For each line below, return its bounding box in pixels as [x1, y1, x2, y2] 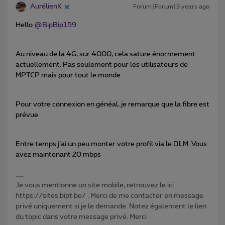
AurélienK [30, 3, 62, 11]
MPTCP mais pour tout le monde [16, 72, 121, 79]
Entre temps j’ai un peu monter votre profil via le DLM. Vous [16, 141, 207, 148]
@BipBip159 [34, 22, 76, 29]
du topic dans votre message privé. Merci [16, 213, 147, 221]
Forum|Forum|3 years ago [133, 4, 209, 10]
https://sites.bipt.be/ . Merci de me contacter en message [16, 192, 203, 200]
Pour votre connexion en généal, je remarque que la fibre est [16, 101, 209, 108]
